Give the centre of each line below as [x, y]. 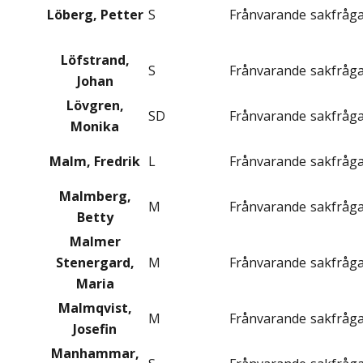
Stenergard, [95, 263]
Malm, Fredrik [95, 162]
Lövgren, [95, 106]
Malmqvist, [95, 308]
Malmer [95, 242]
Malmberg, [95, 196]
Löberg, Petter [95, 15]
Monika [95, 127]
